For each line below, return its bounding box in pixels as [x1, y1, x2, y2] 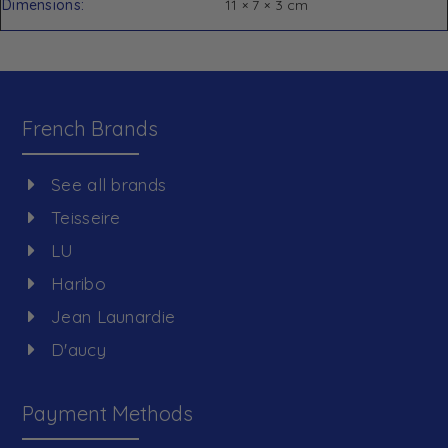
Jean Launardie [51, 306, 176, 328]
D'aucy [51, 339, 106, 361]
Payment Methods [22, 401, 194, 427]
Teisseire [51, 207, 121, 229]
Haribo [51, 273, 106, 295]
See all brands [51, 174, 167, 196]
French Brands [22, 116, 159, 142]
